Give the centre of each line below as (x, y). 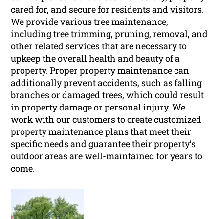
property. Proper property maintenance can (100, 71)
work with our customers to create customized (106, 120)
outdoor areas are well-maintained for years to (107, 156)
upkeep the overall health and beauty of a (96, 58)
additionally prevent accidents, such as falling (107, 83)
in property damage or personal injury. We (98, 107)
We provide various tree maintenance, (90, 22)
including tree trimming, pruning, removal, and (109, 34)
